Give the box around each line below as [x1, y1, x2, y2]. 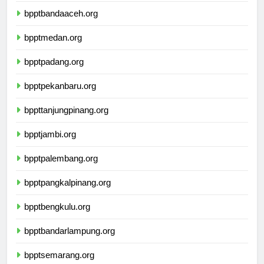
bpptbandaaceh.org [24, 18, 98, 29]
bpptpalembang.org [24, 163, 98, 174]
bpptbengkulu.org [24, 212, 90, 222]
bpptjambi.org [24, 139, 76, 150]
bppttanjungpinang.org [24, 115, 108, 126]
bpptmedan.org [24, 42, 82, 53]
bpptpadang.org [24, 67, 84, 77]
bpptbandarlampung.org [24, 236, 115, 246]
